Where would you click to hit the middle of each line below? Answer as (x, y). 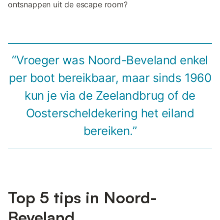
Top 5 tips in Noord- (82, 198)
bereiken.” (110, 131)
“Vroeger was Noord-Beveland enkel (110, 60)
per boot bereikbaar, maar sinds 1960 (110, 78)
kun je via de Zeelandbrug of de (110, 96)
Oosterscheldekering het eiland (110, 113)
